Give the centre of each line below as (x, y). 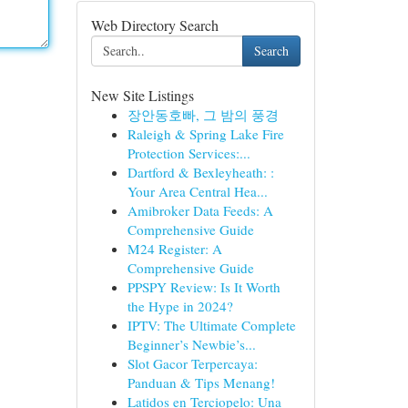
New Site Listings (142, 95)
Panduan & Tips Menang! (201, 382)
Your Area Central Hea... (197, 191)
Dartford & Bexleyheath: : (200, 172)
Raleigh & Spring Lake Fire (205, 134)
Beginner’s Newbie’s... (191, 344)
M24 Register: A (174, 249)
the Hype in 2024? (180, 306)
